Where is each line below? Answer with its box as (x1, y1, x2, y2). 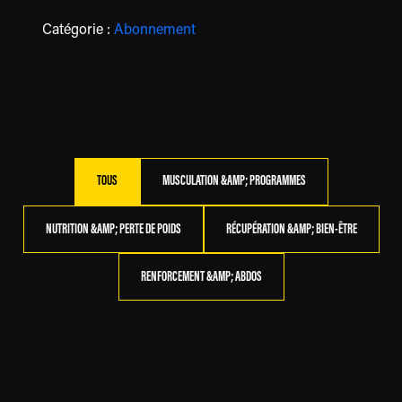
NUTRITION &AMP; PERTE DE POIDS (45, 222, 181, 237)
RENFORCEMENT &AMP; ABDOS (140, 269, 262, 284)
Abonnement (114, 22, 197, 38)
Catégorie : (42, 22, 115, 38)
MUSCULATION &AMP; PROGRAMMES (162, 174, 306, 189)
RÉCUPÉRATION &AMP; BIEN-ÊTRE (225, 222, 357, 237)
